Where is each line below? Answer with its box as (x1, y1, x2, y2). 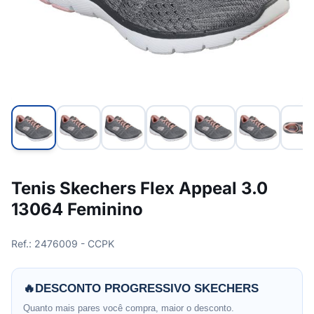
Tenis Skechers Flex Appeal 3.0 (11, 178, 268, 198)
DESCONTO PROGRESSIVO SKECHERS (35, 282, 259, 295)
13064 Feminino (11, 199, 143, 219)
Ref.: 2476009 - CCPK (11, 238, 114, 250)
